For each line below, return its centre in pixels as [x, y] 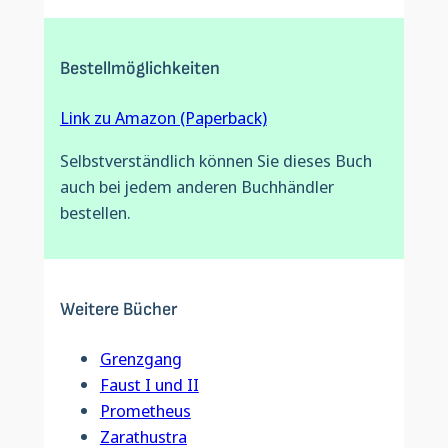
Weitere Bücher [118, 310]
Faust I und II [149, 385]
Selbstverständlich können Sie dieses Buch [215, 160]
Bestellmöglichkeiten [139, 69]
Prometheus [145, 411]
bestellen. [95, 212]
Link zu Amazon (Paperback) [163, 118]
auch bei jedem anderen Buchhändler [196, 186]
